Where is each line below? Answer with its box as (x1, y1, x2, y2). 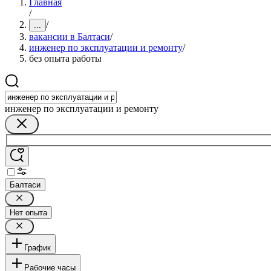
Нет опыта (10, 207, 47, 217)
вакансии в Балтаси (29, 31, 110, 42)
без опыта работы (29, 53, 102, 64)
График (24, 243, 51, 252)
